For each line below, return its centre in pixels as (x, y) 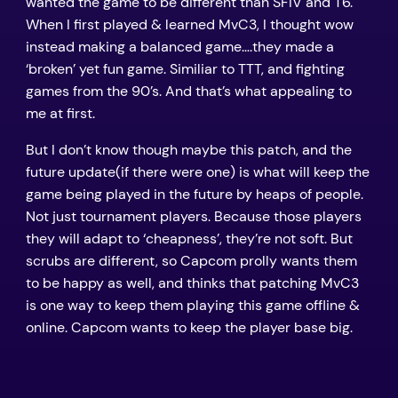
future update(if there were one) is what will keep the (197, 171)
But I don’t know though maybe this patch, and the (188, 149)
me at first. (60, 113)
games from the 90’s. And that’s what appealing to (188, 91)
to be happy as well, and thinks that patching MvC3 (192, 283)
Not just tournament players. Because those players (193, 216)
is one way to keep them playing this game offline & (192, 305)
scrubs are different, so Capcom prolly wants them (191, 260)
